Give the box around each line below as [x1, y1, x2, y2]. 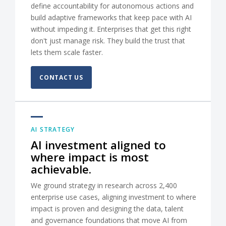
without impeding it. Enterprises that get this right [31, 24, 191, 34]
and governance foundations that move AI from [31, 215, 187, 225]
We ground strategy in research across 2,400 [31, 181, 177, 190]
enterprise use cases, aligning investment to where [31, 192, 196, 202]
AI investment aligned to [31, 137, 166, 153]
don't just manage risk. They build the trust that [31, 36, 185, 45]
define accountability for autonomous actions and [31, 1, 194, 11]
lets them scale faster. [31, 47, 103, 57]
